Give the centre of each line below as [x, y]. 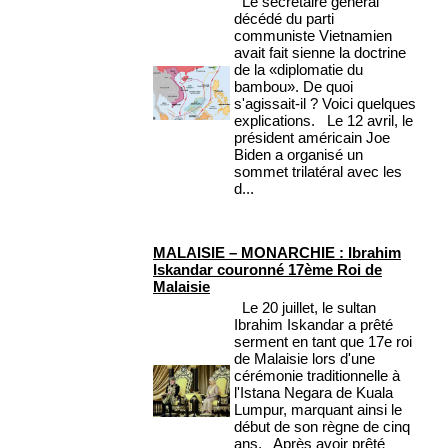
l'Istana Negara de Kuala [313, 393]
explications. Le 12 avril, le [323, 121]
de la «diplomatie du [298, 70]
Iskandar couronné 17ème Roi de [267, 270]
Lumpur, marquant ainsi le [318, 410]
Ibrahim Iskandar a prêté [313, 325]
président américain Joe [312, 138]
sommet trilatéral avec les [318, 172]
